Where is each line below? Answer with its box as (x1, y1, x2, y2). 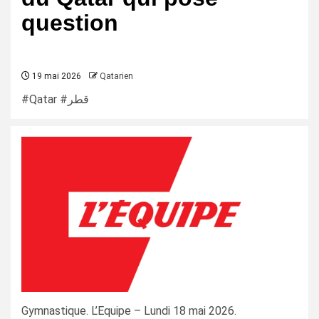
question (21, 10, 118, 36)
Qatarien (100, 71, 133, 81)
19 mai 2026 (30, 71, 81, 81)
